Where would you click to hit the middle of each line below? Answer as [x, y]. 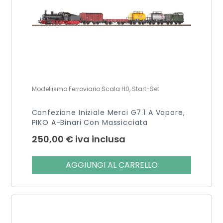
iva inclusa [100, 139]
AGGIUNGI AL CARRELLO [111, 165]
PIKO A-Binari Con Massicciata [90, 122]
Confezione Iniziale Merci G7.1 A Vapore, [108, 112]
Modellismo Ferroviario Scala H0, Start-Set [95, 89]
